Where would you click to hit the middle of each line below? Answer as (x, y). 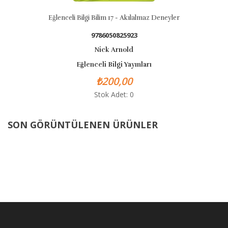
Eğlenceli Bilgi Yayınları (114, 65)
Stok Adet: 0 (114, 94)
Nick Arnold (114, 50)
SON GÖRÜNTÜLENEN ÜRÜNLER (83, 125)
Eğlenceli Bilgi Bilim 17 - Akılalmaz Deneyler (114, 18)
